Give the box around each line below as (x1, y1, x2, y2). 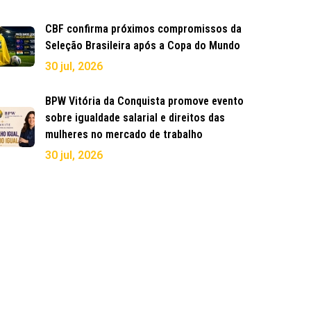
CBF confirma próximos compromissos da (45, 22, 242, 36)
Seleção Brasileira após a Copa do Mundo (45, 39, 240, 53)
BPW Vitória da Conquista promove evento (45, 94, 244, 108)
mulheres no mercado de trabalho (45, 128, 203, 142)
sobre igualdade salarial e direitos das (45, 111, 225, 125)
